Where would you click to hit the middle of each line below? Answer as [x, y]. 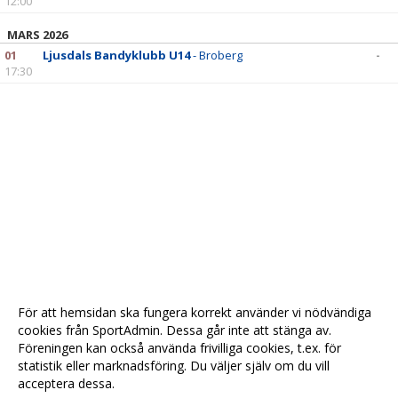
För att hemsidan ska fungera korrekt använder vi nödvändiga [195, 312]
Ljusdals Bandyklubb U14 [116, 55]
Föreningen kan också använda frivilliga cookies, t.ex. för [179, 348]
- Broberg [216, 55]
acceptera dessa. [66, 383]
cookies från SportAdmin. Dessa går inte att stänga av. [175, 330]
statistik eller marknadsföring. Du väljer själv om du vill [174, 366]
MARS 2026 [37, 35]
